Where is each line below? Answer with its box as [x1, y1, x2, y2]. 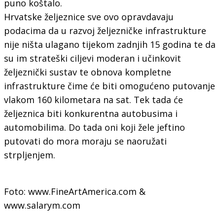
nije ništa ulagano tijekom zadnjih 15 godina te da [3, 38, 216, 50]
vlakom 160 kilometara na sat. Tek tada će [3, 93, 183, 106]
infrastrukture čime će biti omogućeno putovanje [3, 79, 215, 92]
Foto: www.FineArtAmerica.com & [3, 185, 146, 197]
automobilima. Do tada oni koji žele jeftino [3, 121, 185, 133]
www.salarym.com [3, 199, 80, 211]
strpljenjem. [3, 148, 55, 161]
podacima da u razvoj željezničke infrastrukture [3, 24, 206, 37]
